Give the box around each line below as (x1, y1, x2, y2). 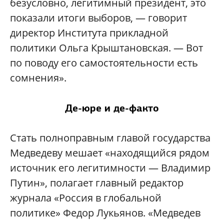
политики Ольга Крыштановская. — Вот (10, 41, 203, 55)
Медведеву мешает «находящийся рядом (10, 146, 209, 160)
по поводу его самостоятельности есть (10, 56, 198, 70)
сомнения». (10, 71, 66, 85)
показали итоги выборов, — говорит (10, 11, 187, 25)
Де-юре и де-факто (65, 101, 159, 115)
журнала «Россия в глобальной (10, 191, 161, 205)
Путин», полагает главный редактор (10, 176, 183, 190)
